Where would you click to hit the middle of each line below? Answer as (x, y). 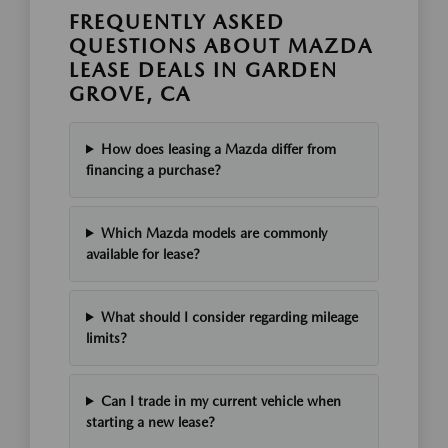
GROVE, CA (130, 93)
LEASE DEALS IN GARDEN (203, 69)
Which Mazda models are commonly (213, 232)
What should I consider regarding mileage (229, 316)
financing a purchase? (153, 169)
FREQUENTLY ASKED (177, 21)
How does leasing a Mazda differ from (218, 148)
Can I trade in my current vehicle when (220, 400)
